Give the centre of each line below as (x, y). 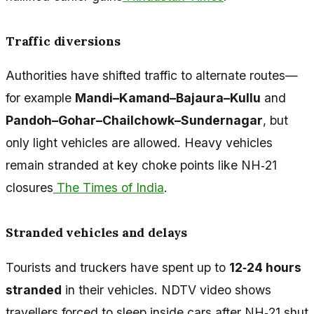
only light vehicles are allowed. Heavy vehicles (139, 143)
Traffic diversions (63, 41)
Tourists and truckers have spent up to (117, 267)
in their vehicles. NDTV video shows (166, 290)
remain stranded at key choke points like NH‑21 (141, 165)
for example (40, 98)
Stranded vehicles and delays (97, 233)
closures (29, 188)
